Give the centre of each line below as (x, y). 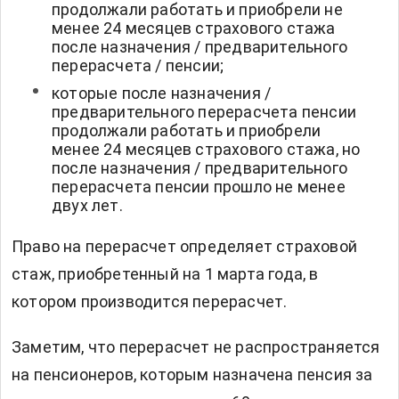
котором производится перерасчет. (150, 302)
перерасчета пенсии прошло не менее (199, 187)
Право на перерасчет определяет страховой (185, 247)
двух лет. (87, 206)
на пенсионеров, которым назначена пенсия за (192, 375)
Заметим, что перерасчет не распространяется (196, 347)
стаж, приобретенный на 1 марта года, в (165, 274)
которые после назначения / (162, 94)
